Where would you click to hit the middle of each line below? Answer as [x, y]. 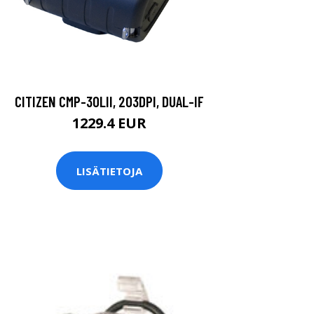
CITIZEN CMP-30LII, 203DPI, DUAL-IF [109, 101]
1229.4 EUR [109, 123]
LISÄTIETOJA [109, 171]
